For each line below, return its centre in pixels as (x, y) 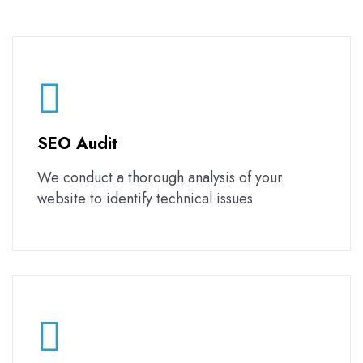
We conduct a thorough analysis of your (160, 177)
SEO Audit (77, 143)
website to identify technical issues (145, 198)
